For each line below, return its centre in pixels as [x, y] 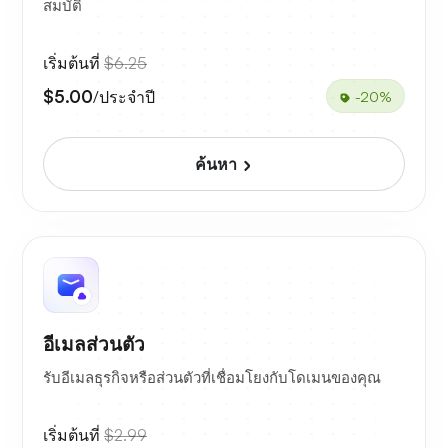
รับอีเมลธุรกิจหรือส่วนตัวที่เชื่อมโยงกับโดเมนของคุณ [212, 378]
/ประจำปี [124, 96]
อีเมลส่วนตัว [94, 344]
